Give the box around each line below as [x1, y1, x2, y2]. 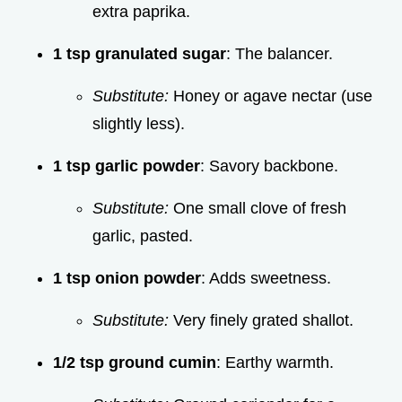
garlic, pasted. [92, 226, 193, 245]
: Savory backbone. [200, 156, 338, 175]
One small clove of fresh [169, 198, 346, 217]
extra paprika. [92, 2, 190, 21]
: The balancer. [226, 44, 333, 63]
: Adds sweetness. [201, 268, 331, 287]
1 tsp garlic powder [53, 156, 200, 175]
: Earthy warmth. [216, 353, 334, 371]
